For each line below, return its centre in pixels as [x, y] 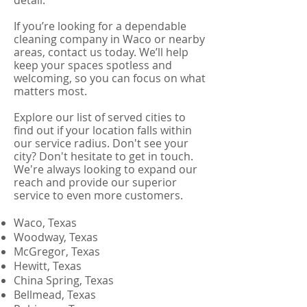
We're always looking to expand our [106, 169]
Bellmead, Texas [55, 295]
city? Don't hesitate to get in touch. [103, 156]
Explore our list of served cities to [100, 117]
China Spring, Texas [64, 280]
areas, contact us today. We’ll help [101, 52]
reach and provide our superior [95, 182]
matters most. [50, 91]
